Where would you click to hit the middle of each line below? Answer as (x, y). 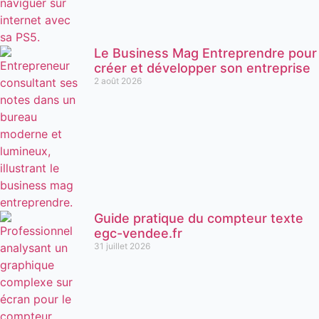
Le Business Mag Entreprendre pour (205, 53)
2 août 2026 (118, 81)
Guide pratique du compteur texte (199, 219)
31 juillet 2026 (122, 246)
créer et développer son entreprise (202, 68)
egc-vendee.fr (138, 234)
